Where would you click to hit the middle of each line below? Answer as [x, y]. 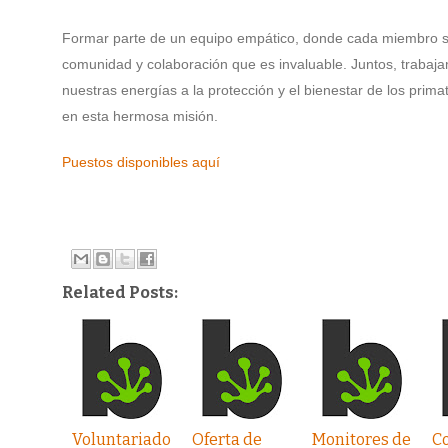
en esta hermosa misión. [140, 116]
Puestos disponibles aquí [141, 162]
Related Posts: [120, 292]
